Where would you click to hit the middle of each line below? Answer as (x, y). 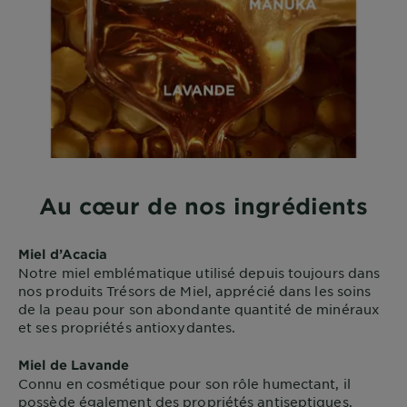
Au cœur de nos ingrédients (203, 205)
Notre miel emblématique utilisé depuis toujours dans (199, 272)
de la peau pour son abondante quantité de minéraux (199, 308)
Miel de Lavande (74, 364)
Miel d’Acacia (63, 253)
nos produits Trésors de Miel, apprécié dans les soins (195, 290)
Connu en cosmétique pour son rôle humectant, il (184, 383)
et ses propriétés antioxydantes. (127, 327)
